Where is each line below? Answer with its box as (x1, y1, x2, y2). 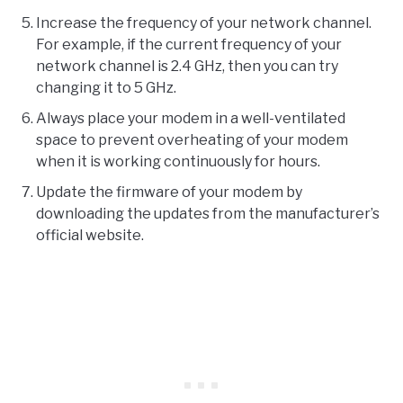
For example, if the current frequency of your (36, 36, 342, 54)
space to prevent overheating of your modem (36, 131, 348, 149)
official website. (36, 227, 144, 245)
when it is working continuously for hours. (36, 153, 320, 171)
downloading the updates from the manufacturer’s (36, 205, 380, 223)
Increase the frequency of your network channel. (36, 14, 372, 32)
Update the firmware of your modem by (36, 184, 302, 201)
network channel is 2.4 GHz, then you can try (36, 58, 338, 76)
